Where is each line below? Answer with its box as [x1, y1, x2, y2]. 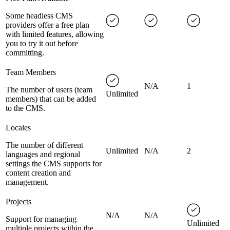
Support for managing [6, 215, 76, 224]
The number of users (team [6, 85, 92, 94]
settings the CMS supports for [6, 159, 102, 168]
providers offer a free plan [6, 21, 89, 30]
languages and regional [6, 150, 80, 159]
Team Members [6, 68, 56, 77]
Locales [6, 123, 31, 132]
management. [6, 178, 49, 187]
